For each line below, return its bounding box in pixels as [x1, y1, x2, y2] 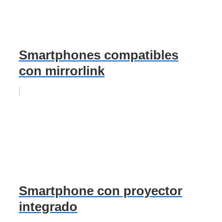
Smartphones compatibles [19, 47, 178, 62]
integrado [19, 199, 77, 215]
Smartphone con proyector [19, 183, 182, 199]
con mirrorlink [19, 63, 105, 78]
